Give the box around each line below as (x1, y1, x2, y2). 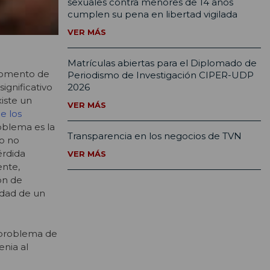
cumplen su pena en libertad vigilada (67, 8, 237, 20)
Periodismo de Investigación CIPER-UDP (67, 69, 254, 81)
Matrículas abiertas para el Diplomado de (67, 57, 257, 69)
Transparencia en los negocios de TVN (67, 130, 242, 142)
